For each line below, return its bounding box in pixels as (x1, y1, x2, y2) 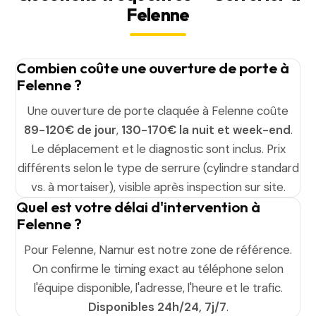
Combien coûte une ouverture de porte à (16, 59, 290, 77)
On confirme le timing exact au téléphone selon (32, 261, 284, 276)
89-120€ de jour (23, 122, 116, 138)
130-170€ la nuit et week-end (121, 122, 291, 138)
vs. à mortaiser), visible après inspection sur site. (30, 179, 286, 195)
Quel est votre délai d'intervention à (16, 197, 261, 216)
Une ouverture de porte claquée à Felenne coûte (28, 103, 288, 119)
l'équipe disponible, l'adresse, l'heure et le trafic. (33, 280, 283, 296)
